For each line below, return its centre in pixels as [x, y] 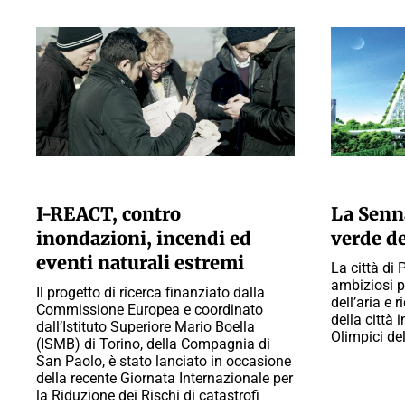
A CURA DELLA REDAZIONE [107, 183]
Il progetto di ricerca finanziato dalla [151, 292]
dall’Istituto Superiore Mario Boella [146, 327]
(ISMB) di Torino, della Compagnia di [153, 344]
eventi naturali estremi [140, 263]
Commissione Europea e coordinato [150, 310]
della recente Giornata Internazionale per [165, 378]
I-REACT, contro [108, 214]
